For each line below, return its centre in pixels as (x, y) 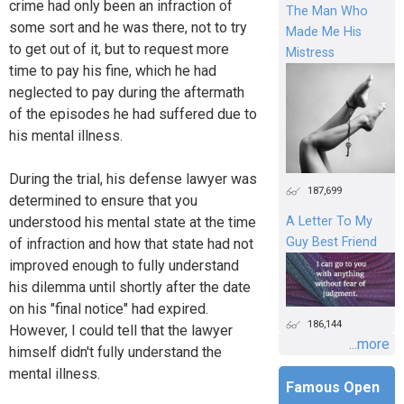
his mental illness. (66, 135)
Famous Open (332, 388)
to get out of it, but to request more (119, 49)
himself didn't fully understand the (115, 352)
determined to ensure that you (103, 200)
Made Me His (323, 32)
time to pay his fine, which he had (113, 70)
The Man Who (326, 12)
